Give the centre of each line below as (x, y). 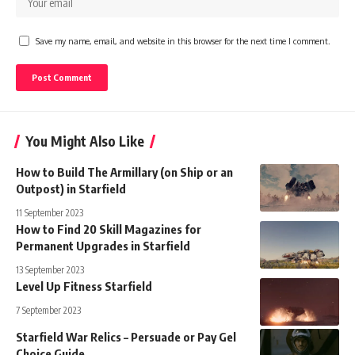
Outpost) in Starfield (71, 189)
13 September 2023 (50, 270)
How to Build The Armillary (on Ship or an (124, 172)
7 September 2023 (48, 311)
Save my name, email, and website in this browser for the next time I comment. (183, 41)
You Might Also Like (85, 141)
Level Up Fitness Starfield (84, 286)
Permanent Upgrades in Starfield (103, 246)
